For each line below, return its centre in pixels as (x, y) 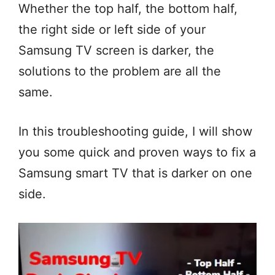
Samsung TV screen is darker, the (116, 50)
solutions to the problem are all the (120, 71)
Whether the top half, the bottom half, (128, 9)
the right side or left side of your (112, 29)
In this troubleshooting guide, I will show (135, 131)
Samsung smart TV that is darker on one (135, 173)
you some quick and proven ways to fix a (137, 152)
